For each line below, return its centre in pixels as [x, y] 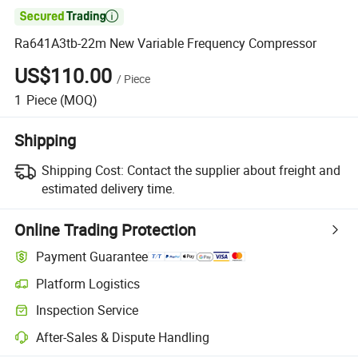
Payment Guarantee [92, 257]
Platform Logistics [88, 283]
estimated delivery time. [108, 188]
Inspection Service [88, 310]
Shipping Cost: [82, 170]
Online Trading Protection [105, 229]
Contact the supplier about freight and [233, 170]
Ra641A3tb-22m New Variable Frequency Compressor [166, 44]
